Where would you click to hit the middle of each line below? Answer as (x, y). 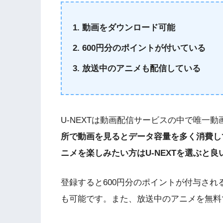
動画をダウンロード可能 (129, 28)
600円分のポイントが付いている (144, 48)
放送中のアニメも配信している (142, 69)
